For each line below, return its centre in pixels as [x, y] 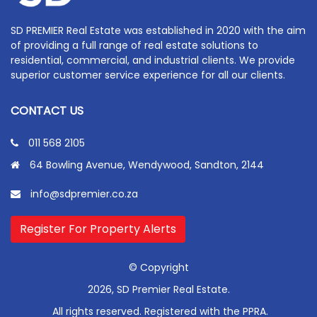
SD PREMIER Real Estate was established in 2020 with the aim [158, 30]
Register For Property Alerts [98, 229]
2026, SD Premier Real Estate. [158, 289]
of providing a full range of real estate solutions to [134, 45]
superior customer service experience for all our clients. [148, 75]
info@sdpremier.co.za [84, 194]
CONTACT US [47, 110]
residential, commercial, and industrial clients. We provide [153, 60]
